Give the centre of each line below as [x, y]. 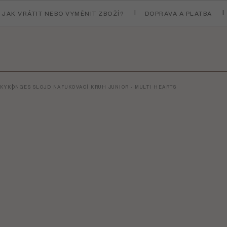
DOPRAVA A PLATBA [178, 13]
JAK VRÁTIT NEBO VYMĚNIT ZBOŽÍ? [63, 13]
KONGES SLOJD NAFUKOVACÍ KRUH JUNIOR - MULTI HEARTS [92, 87]
